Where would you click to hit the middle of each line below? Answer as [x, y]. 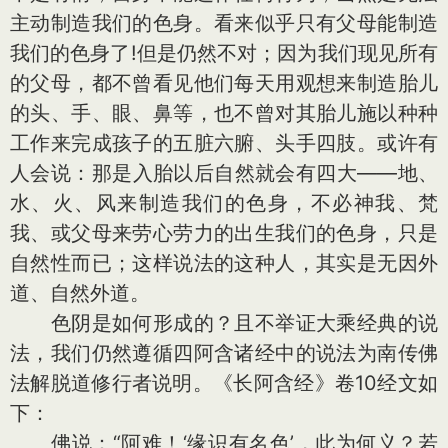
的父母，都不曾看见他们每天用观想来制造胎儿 [224, 83]
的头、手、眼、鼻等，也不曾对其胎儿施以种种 [224, 113]
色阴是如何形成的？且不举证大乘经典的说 [224, 323]
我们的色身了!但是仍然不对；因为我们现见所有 [224, 53]
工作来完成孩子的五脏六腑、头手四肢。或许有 [224, 143]
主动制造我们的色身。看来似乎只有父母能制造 [224, 23]
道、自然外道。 [80, 293]
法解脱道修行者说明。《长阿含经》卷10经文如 [224, 383]
